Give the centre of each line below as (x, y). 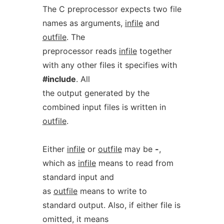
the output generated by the (96, 93)
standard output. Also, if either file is (111, 205)
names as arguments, (83, 23)
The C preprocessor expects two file (112, 9)
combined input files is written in (104, 107)
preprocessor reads (80, 51)
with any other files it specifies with (109, 65)
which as (60, 163)
